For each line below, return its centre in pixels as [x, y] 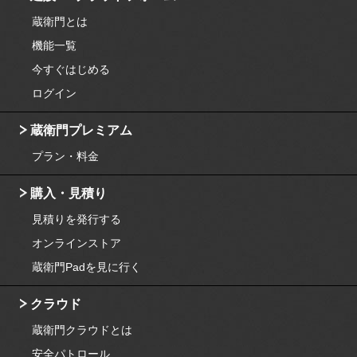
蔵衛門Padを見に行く [86, 267]
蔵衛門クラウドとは [82, 330]
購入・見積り [69, 193]
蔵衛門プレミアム [81, 130]
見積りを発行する [76, 219]
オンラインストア [76, 243]
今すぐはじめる [71, 69]
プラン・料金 [65, 156]
